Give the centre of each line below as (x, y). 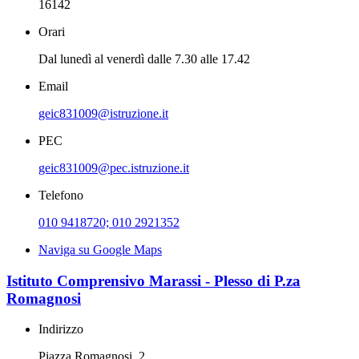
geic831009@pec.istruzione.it (114, 167)
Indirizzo (61, 329)
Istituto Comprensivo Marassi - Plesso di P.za (153, 280)
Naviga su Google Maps (100, 249)
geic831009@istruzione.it (103, 113)
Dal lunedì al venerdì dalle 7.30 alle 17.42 (144, 58)
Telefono (61, 195)
